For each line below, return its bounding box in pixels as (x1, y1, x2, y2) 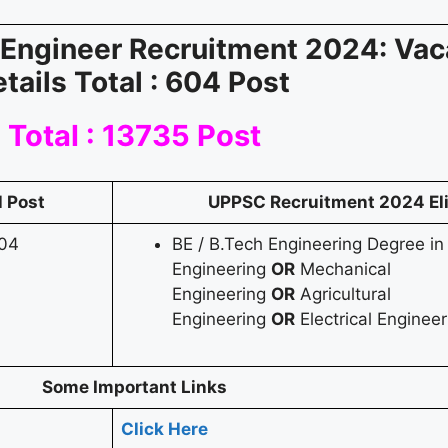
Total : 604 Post (74, 65, 297, 100)
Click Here (121, 419, 208, 440)
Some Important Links (41, 377, 227, 398)
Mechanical (295, 259, 391, 280)
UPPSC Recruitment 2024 (208, 192, 429, 213)
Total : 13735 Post (7, 118, 261, 154)
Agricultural (295, 284, 391, 305)
